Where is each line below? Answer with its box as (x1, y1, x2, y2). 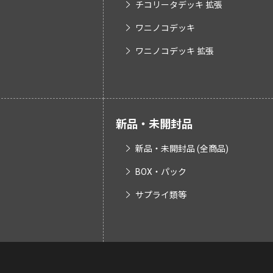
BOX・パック (135, 167, 186, 177)
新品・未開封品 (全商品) (135, 144, 229, 154)
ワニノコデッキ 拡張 (135, 46, 214, 56)
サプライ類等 (135, 190, 186, 200)
